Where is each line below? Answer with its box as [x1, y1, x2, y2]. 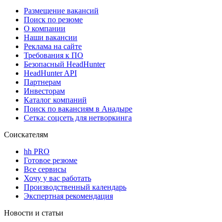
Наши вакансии [24, 33, 77, 42]
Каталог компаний [24, 96, 87, 105]
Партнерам [24, 78, 61, 87]
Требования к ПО [24, 51, 83, 60]
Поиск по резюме [24, 15, 83, 24]
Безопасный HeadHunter [24, 60, 105, 69]
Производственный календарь [24, 183, 126, 192]
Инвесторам [24, 87, 65, 96]
